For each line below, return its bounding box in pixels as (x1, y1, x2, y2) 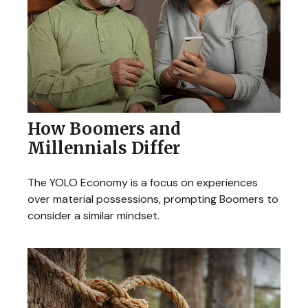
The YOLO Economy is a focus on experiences (27, 175, 258, 190)
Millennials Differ (27, 137, 180, 159)
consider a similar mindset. (27, 208, 159, 223)
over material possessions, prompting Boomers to (27, 191, 278, 206)
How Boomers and (27, 118, 181, 140)
